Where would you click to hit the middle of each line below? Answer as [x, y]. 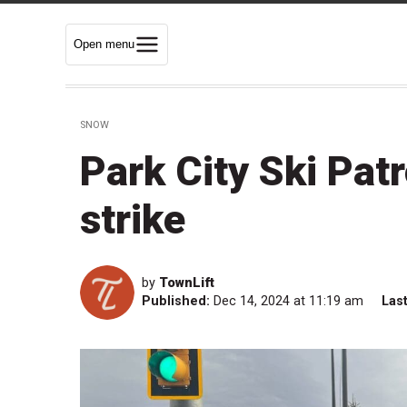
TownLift [187, 283]
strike [133, 220]
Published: [176, 302]
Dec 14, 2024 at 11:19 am [290, 302]
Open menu [104, 44]
